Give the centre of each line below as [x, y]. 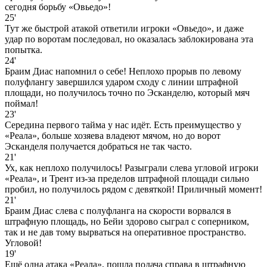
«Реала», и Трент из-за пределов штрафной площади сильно [127, 178]
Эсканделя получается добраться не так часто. [98, 146]
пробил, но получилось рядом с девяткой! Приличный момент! [133, 189]
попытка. [24, 49]
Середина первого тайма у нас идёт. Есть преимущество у [123, 125]
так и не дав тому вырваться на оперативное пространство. [125, 232]
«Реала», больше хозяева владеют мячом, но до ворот [113, 135]
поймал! [21, 103]
